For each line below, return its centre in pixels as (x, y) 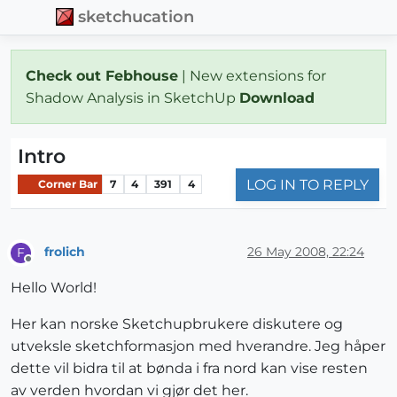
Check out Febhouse (102, 75)
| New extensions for (252, 75)
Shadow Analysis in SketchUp (132, 97)
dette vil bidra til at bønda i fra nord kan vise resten (189, 368)
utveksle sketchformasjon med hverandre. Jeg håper (198, 346)
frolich (65, 252)
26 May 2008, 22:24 (306, 252)
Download (279, 97)
